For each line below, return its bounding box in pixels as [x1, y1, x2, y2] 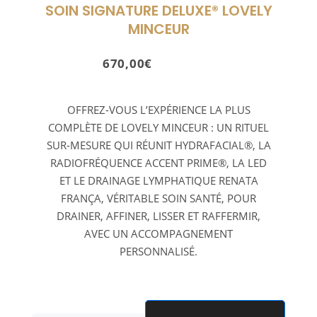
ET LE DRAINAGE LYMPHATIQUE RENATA [59, 173, 258, 188]
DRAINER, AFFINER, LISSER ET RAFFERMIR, [57, 209, 260, 224]
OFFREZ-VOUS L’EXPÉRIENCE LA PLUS [67, 103, 250, 117]
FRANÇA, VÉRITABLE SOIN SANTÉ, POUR [61, 191, 256, 206]
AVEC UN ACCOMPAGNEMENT [84, 226, 233, 241]
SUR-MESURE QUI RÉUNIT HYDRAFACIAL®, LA [46, 138, 271, 153]
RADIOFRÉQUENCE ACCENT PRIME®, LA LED [50, 156, 267, 171]
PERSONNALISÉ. [120, 244, 197, 259]
